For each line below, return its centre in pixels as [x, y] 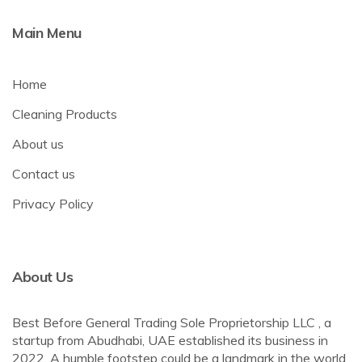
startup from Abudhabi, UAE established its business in [170, 341]
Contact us [44, 174]
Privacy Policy [53, 204]
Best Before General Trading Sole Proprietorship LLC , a [172, 323]
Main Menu [47, 33]
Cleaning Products [65, 114]
